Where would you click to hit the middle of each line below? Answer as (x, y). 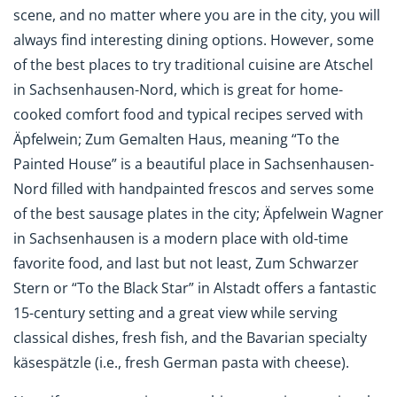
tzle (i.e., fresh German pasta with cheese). (210, 362)
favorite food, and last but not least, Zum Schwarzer (186, 263)
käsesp (36, 362)
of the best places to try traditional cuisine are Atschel (193, 64)
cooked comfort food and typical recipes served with (188, 114)
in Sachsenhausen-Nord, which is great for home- (178, 89)
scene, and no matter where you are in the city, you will (197, 15)
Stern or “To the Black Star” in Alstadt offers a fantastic (195, 288)
